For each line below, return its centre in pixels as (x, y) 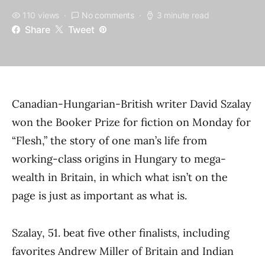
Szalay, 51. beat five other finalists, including (121, 233)
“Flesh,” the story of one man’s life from (109, 140)
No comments (108, 15)
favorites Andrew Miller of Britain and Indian (123, 251)
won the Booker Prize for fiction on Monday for (131, 122)
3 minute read (183, 15)
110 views (41, 15)
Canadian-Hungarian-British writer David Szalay (132, 104)
